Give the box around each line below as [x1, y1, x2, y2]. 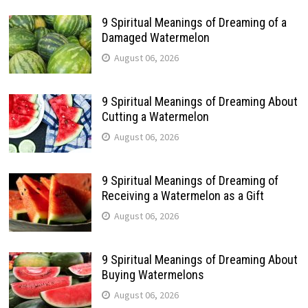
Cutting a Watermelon [101, 109, 209, 124]
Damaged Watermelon [101, 30, 210, 45]
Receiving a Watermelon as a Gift [101, 188, 264, 203]
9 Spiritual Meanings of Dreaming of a [101, 15, 287, 30]
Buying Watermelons [101, 267, 204, 283]
